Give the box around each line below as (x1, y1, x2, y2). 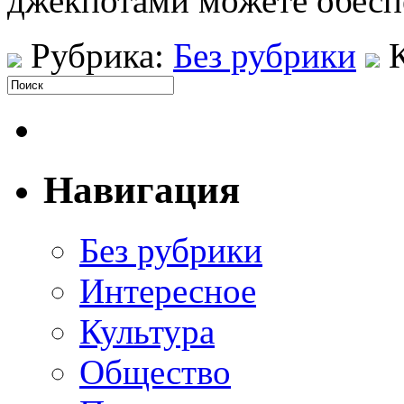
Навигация (43, 168, 240, 211)
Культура (79, 311, 215, 351)
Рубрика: (22, 35, 173, 75)
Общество (79, 352, 231, 391)
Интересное (79, 271, 256, 310)
